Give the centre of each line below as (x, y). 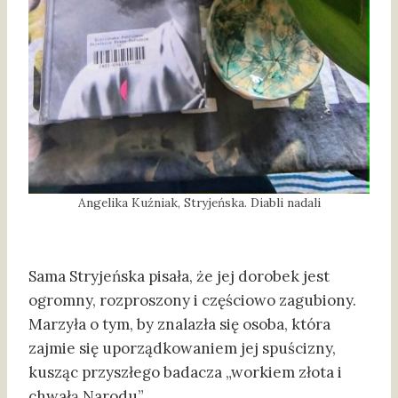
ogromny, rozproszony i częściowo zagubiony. (192, 301)
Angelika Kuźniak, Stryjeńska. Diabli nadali (199, 203)
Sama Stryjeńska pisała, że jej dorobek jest (179, 277)
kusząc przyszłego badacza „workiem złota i (185, 373)
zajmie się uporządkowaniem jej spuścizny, (182, 349)
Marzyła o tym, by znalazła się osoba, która (179, 325)
